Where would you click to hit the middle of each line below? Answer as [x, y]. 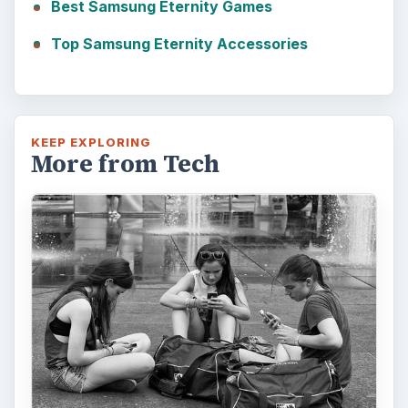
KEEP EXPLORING [91, 142]
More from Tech [125, 163]
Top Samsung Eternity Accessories [179, 43]
